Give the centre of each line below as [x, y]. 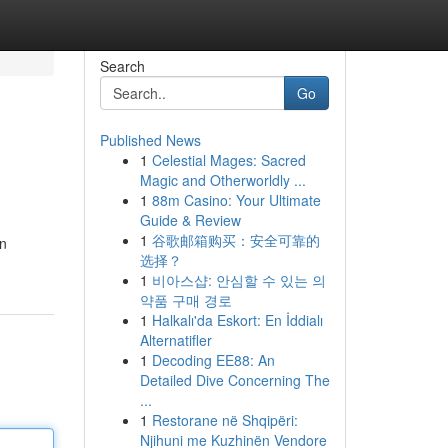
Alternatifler [175, 340]
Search [122, 66]
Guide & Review [190, 220]
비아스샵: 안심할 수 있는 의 [238, 280]
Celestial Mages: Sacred [228, 160]
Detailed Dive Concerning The [234, 380]
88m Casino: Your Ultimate [236, 200]
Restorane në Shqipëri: [224, 420]
